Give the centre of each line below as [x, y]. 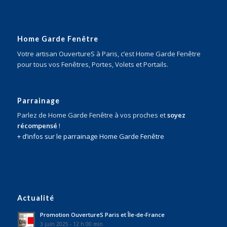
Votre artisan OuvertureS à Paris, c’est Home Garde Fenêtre [109, 53]
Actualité [35, 198]
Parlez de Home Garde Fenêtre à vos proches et [92, 115]
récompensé [37, 125]
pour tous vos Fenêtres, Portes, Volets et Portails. [92, 64]
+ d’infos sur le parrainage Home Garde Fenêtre [90, 136]
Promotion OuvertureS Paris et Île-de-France [102, 214]
